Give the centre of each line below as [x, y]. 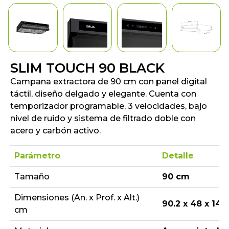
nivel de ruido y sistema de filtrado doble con [103, 119]
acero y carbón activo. [55, 131]
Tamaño [32, 177]
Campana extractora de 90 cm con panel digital [109, 82]
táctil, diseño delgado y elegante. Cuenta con [103, 94]
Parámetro [37, 156]
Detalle [178, 156]
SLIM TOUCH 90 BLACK [87, 68]
